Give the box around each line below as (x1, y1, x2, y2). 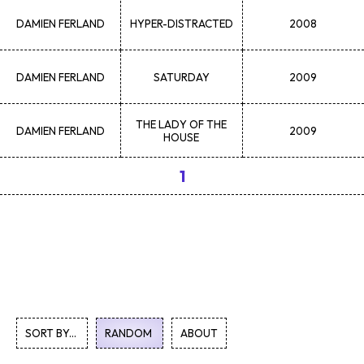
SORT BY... (25, 327, 79, 340)
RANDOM (105, 327, 154, 340)
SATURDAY (153, 70, 210, 84)
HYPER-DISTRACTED (129, 16, 233, 30)
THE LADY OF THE (136, 117, 227, 131)
